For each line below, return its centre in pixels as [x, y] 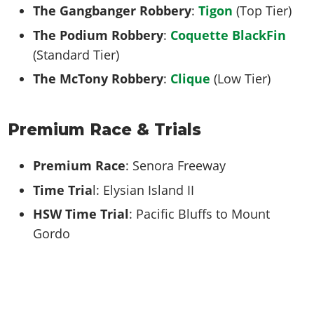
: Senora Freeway [176, 165]
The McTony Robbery [98, 79]
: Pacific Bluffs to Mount [200, 214]
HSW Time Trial [81, 214]
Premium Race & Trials [105, 130]
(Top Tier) [262, 10]
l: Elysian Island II [144, 190]
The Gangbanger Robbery [112, 10]
